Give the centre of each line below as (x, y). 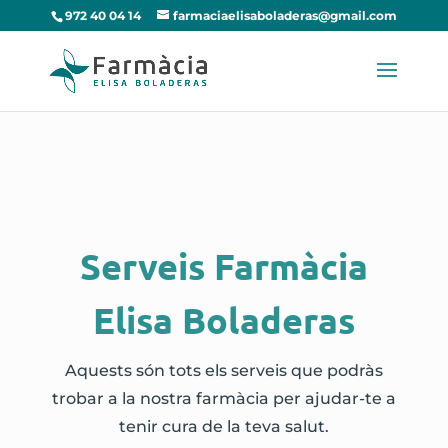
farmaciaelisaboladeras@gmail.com (284, 15)
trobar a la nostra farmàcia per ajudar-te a (223, 398)
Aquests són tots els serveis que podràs (223, 370)
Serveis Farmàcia (223, 266)
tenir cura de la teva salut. (223, 426)
